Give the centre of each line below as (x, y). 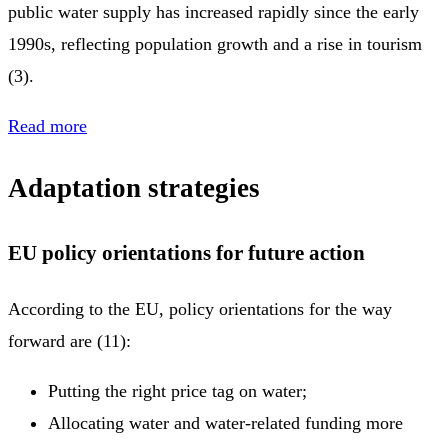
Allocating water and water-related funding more (225, 422)
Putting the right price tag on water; (177, 390)
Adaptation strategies (134, 188)
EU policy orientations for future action (186, 252)
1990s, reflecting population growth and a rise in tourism (215, 43)
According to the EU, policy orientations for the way (200, 308)
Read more (47, 125)
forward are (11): (69, 340)
